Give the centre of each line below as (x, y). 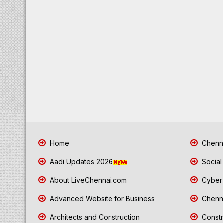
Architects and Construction (94, 217)
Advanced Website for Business (101, 198)
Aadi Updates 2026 (80, 162)
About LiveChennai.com (87, 180)
